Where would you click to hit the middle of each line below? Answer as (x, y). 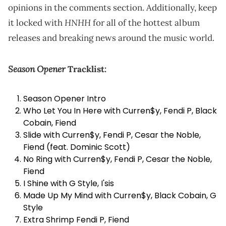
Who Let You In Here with (73, 110)
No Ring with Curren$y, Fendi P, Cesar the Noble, (118, 159)
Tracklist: (86, 69)
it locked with (36, 22)
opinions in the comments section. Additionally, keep (112, 7)
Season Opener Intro (65, 98)
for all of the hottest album (145, 22)
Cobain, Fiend (50, 123)
